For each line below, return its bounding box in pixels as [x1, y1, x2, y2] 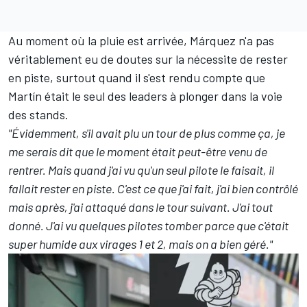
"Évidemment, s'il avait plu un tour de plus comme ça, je [8, 125, 285, 140]
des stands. [8, 106, 69, 122]
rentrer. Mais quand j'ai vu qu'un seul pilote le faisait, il [8, 162, 274, 177]
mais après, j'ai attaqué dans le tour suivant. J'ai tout [8, 199, 273, 214]
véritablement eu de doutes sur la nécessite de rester [8, 51, 288, 66]
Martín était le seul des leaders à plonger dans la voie [8, 88, 282, 103]
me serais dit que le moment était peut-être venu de [8, 143, 267, 159]
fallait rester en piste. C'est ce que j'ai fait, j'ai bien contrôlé [8, 180, 298, 196]
